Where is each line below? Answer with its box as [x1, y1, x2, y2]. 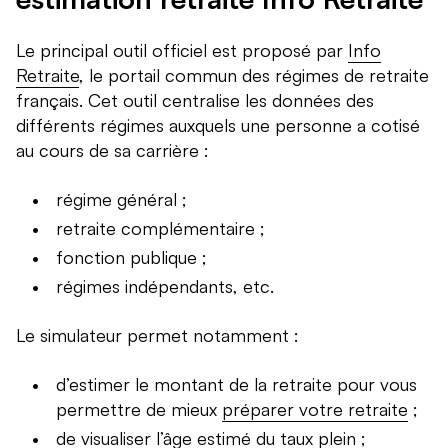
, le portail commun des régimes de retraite [79, 64, 429, 87]
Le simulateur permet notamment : [16, 324, 299, 347]
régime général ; [56, 188, 187, 211]
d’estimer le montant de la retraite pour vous [56, 373, 417, 396]
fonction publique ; [56, 246, 207, 269]
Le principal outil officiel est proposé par [16, 39, 348, 62]
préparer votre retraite [222, 398, 408, 421]
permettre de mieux [56, 398, 222, 421]
